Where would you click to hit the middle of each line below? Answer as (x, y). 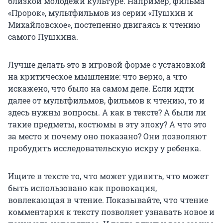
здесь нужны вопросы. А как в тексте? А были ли (107, 112)
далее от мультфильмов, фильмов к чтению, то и (106, 101)
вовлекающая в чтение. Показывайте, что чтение (108, 200)
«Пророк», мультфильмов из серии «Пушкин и (101, 13)
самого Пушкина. (43, 37)
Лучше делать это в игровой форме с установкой (107, 65)
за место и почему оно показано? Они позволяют (107, 136)
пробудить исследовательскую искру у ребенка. (105, 148)
